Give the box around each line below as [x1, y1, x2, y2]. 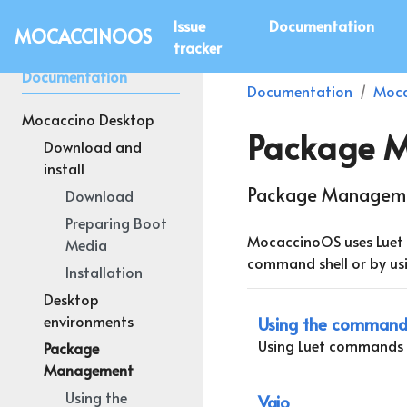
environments [44, 311, 134, 331]
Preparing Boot [65, 213, 167, 233]
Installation [65, 262, 143, 282]
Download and [44, 136, 142, 156]
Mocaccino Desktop [22, 109, 154, 129]
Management [44, 360, 134, 380]
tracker [174, 37, 222, 57]
